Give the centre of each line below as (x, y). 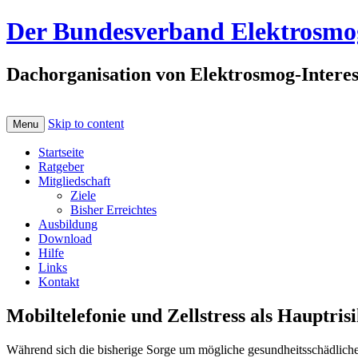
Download (65, 238)
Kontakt (59, 281)
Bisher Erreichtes (113, 209)
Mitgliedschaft (74, 181)
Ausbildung (68, 224)
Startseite (61, 152)
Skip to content (86, 123)
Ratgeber (61, 166)
